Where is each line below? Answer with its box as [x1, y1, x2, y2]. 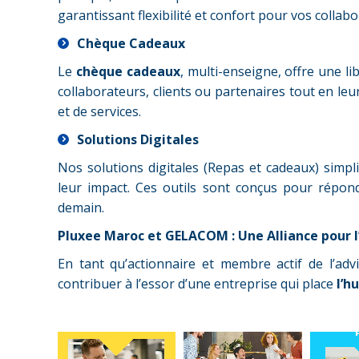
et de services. [58, 103, 141, 120]
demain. [58, 199, 104, 216]
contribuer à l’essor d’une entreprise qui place [58, 275, 337, 292]
